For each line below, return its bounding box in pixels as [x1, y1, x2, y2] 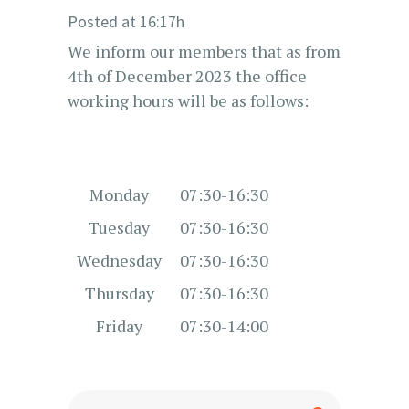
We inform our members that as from [68, 40, 341, 62]
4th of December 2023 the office [68, 65, 307, 87]
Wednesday [77, 249, 162, 271]
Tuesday [89, 216, 150, 238]
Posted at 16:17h [68, 11, 184, 32]
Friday [96, 315, 142, 337]
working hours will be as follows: [68, 89, 309, 111]
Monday [89, 184, 149, 205]
